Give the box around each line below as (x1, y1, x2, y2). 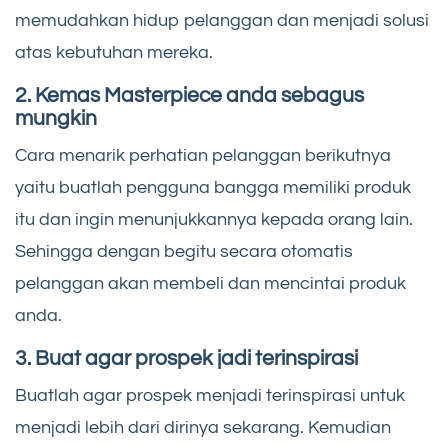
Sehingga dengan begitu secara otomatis (15, 242, 353, 262)
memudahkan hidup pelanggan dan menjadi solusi (15, 11, 429, 31)
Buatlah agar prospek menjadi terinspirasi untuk (15, 386, 405, 406)
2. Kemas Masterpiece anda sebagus (15, 85, 364, 107)
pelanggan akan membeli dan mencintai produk (15, 274, 406, 294)
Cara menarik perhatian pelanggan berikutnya (15, 146, 391, 166)
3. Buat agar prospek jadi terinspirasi (15, 348, 358, 370)
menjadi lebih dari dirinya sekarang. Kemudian (15, 418, 391, 438)
